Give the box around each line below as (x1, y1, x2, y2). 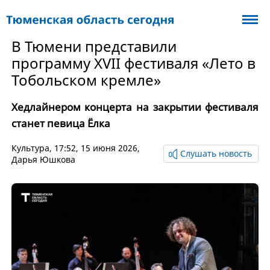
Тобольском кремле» (11, 70, 161, 90)
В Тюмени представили (11, 36, 177, 56)
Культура (11, 142, 49, 154)
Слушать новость (180, 148, 253, 159)
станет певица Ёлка (11, 116, 110, 130)
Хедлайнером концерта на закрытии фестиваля (11, 100, 259, 114)
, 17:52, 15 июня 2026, (49, 142, 140, 154)
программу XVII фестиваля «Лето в (11, 53, 256, 73)
